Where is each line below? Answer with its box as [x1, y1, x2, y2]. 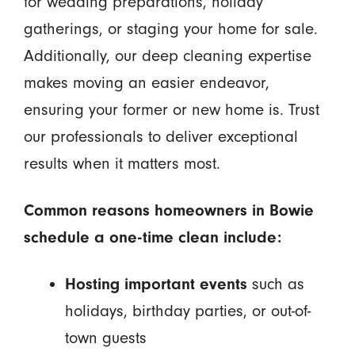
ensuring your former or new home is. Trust [23, 100, 319, 119]
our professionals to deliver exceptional [23, 127, 298, 146]
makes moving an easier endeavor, [23, 73, 269, 92]
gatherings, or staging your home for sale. [23, 19, 318, 38]
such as [246, 274, 304, 293]
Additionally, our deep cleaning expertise [23, 46, 311, 65]
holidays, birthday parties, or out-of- [64, 301, 311, 320]
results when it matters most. [23, 154, 220, 173]
